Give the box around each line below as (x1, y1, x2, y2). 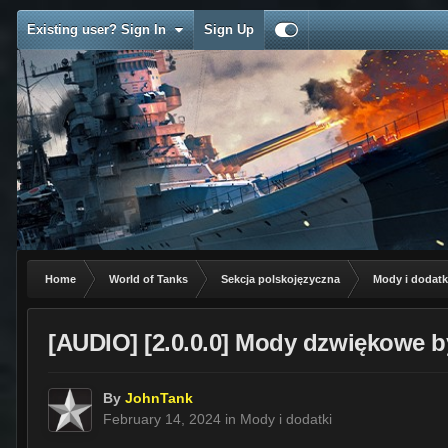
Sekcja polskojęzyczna (221, 273, 340, 285)
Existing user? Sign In (27, 22, 174, 37)
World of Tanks (109, 273, 188, 285)
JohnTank (125, 390, 193, 407)
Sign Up (204, 22, 254, 37)
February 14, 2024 (103, 411, 221, 428)
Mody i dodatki (240, 411, 332, 428)
